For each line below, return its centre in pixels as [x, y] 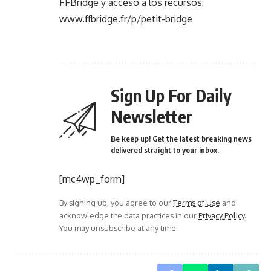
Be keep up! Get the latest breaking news [181, 139]
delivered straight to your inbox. [165, 150]
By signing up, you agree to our [116, 203]
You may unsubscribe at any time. [119, 228]
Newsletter [152, 117]
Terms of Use [197, 203]
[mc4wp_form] [92, 179]
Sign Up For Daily [171, 96]
